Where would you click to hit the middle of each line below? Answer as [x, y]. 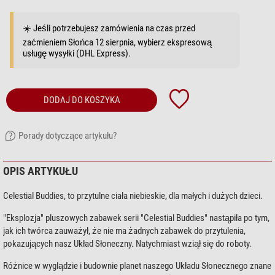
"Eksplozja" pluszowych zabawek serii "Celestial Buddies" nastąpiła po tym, [136, 218]
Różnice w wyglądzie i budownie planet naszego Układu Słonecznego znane [137, 266]
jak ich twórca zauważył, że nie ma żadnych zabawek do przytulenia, [124, 231]
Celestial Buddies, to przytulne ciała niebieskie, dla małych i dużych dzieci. [133, 196]
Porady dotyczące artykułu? [68, 136]
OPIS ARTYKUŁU [41, 171]
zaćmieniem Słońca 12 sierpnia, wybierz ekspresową [117, 43]
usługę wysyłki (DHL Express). [77, 54]
